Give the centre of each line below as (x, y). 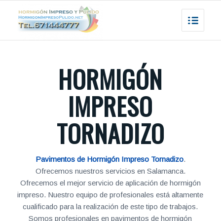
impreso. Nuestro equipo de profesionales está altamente (110, 195)
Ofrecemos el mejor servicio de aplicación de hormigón (110, 183)
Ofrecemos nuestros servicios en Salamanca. (110, 171)
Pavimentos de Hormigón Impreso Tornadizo (109, 159)
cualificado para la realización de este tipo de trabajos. (110, 206)
